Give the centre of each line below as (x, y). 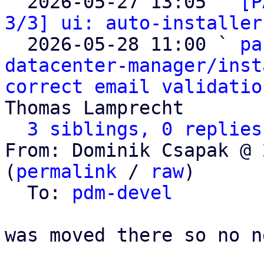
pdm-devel (122, 193)
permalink (66, 171)
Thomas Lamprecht (94, 108)
